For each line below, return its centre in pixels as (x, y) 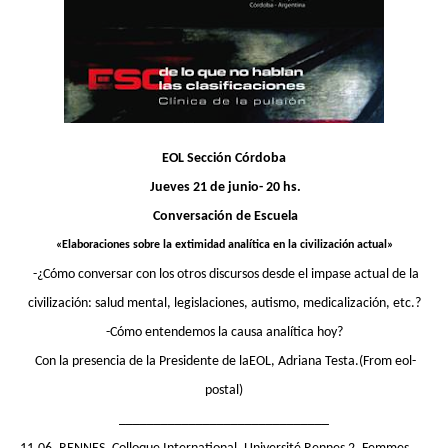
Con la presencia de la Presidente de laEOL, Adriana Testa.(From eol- (224, 361)
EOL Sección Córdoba (224, 158)
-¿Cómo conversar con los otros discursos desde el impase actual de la (225, 274)
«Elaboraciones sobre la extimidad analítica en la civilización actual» (224, 245)
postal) (224, 390)
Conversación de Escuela (225, 216)
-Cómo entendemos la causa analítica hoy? (224, 332)
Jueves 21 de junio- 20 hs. (225, 187)
